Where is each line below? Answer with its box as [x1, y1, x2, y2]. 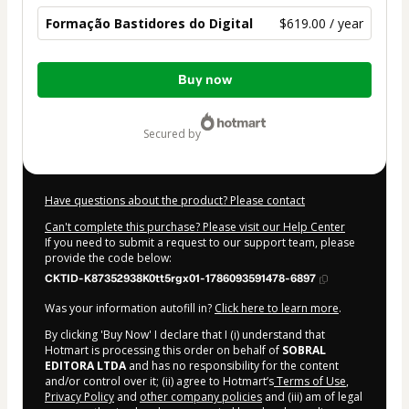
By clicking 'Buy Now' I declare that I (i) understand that [45, 327, 325, 343]
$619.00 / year [279, 15, 363, 33]
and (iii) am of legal [262, 389, 362, 405]
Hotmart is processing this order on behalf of [45, 342, 282, 359]
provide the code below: [45, 250, 172, 267]
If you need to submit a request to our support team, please [45, 235, 355, 251]
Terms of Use [274, 373, 346, 390]
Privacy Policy [45, 389, 114, 405]
